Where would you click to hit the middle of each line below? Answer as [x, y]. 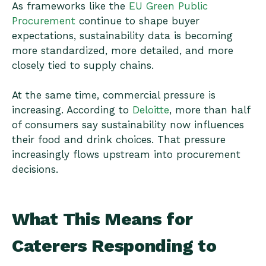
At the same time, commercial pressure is [114, 95]
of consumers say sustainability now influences [128, 125]
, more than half [210, 110]
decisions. [35, 170]
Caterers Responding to [114, 245]
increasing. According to [72, 110]
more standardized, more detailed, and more [123, 51]
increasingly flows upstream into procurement [126, 155]
